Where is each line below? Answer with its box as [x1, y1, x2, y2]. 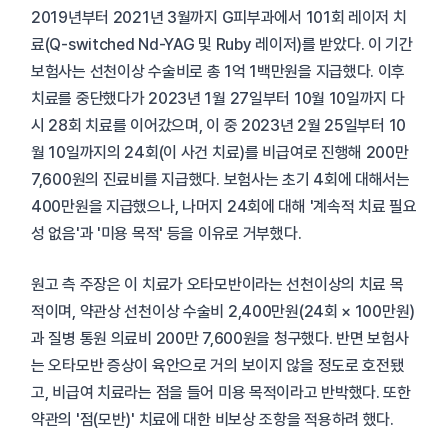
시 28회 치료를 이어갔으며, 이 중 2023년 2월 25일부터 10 [31, 116, 407, 136]
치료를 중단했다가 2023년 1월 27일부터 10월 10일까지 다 [31, 89, 405, 109]
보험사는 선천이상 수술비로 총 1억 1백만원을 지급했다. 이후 [31, 62, 406, 82]
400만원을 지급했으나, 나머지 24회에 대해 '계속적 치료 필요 [31, 197, 417, 217]
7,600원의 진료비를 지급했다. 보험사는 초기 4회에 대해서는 [31, 170, 410, 190]
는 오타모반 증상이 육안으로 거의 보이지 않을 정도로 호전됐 [31, 356, 404, 376]
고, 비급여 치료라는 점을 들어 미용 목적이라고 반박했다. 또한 [31, 383, 411, 403]
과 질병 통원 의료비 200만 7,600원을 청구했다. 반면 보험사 [31, 329, 409, 349]
